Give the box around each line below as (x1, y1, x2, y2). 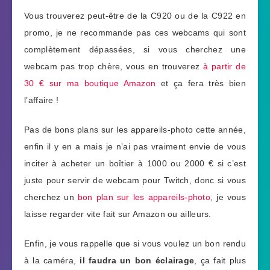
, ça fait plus (194, 255, 246, 265)
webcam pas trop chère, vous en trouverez (24, 61, 203, 72)
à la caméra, (24, 255, 80, 265)
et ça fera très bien (155, 78, 246, 89)
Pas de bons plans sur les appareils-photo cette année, (24, 125, 246, 135)
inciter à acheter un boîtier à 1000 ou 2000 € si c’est (24, 159, 246, 169)
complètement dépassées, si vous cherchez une (24, 45, 246, 55)
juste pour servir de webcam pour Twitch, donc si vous (24, 175, 246, 186)
